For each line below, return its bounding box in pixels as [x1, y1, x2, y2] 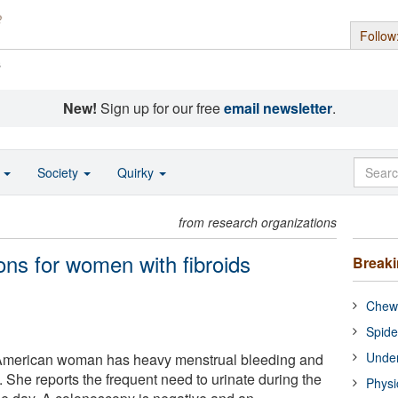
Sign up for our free [96, 98, 224, 118]
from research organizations [179, 213, 338, 231]
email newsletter [223, 98, 332, 118]
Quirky [117, 163, 157, 181]
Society [37, 163, 82, 181]
